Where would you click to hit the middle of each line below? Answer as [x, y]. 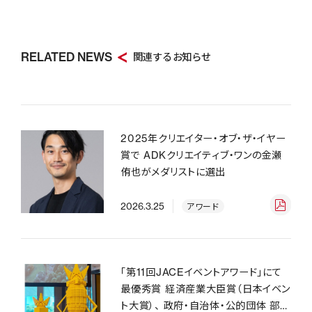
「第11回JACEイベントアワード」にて [201, 273]
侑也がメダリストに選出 [173, 172]
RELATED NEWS [66, 57]
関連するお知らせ [172, 57]
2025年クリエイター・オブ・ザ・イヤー [203, 138]
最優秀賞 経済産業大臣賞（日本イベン [206, 289]
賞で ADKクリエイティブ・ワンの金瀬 [201, 155]
